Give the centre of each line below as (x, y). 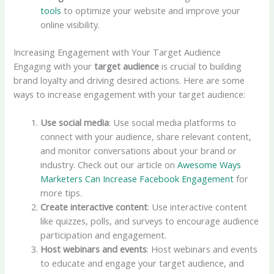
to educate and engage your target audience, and (143, 263)
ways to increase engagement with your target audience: (130, 94)
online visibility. (70, 24)
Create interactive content (94, 206)
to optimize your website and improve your (151, 10)
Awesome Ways (209, 164)
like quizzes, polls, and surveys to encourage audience (150, 220)
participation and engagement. (104, 235)
